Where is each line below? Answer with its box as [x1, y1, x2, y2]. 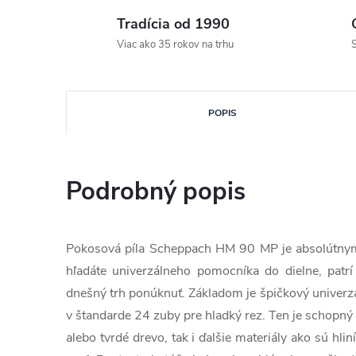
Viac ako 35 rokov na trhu [117, 37, 234, 52]
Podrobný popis [66, 175, 246, 208]
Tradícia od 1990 [117, 14, 230, 33]
